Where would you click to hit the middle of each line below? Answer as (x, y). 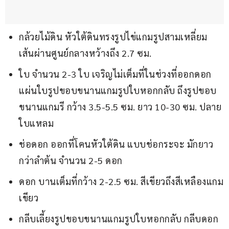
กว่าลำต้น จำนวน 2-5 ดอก (71, 161)
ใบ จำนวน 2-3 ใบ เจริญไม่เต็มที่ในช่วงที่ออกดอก (115, 74)
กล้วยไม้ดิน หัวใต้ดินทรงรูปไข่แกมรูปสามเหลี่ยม (113, 37)
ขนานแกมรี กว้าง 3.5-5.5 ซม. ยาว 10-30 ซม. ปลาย (120, 107)
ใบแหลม (36, 123)
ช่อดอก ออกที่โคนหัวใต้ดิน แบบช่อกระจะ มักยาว (116, 144)
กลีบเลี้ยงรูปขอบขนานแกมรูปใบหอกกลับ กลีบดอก (119, 219)
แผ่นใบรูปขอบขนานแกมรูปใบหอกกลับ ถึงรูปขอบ (118, 90)
